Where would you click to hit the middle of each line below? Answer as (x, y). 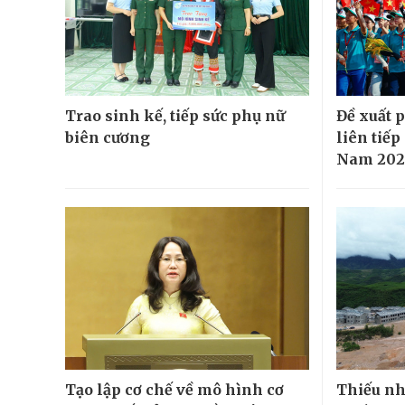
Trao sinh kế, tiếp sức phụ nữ (175, 116)
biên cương (108, 138)
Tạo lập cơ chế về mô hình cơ (174, 390)
